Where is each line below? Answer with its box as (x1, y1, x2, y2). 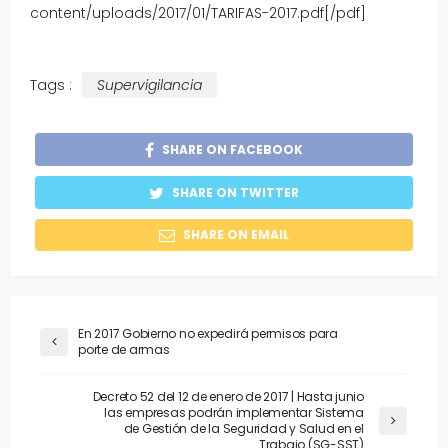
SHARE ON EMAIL (183, 226, 289, 244)
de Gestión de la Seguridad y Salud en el (123, 420, 364, 438)
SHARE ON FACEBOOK (162, 140, 303, 158)
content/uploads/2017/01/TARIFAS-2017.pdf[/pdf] (30, 3, 366, 24)
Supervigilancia (97, 75, 202, 96)
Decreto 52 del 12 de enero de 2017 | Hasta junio (92, 388, 364, 406)
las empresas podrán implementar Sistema (104, 404, 364, 422)
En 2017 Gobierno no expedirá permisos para (78, 325, 338, 343)
